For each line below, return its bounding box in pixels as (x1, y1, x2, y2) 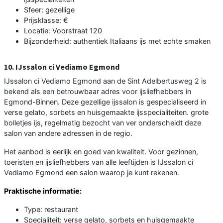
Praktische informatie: (4, 186, 82, 195)
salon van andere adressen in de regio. (4, 128, 132, 137)
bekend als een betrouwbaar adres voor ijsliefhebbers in (4, 87, 191, 96)
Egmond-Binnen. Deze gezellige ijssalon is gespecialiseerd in (4, 97, 206, 106)
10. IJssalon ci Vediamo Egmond (4, 61, 119, 72)
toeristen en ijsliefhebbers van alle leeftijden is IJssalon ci (4, 157, 193, 166)
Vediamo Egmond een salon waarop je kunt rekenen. (4, 168, 179, 177)
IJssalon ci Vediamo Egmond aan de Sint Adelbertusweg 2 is (4, 76, 207, 85)
